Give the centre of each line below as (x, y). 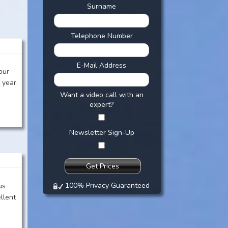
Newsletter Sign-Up (102, 133)
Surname (102, 6)
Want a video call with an (102, 95)
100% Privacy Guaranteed (106, 186)
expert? (102, 105)
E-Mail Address (102, 65)
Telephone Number (102, 36)
